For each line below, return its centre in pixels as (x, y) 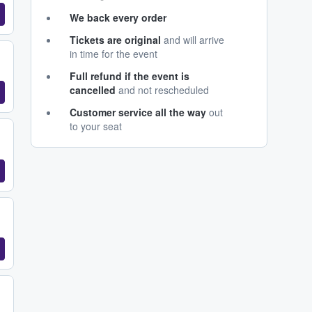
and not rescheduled (162, 90)
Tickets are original (115, 40)
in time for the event (114, 54)
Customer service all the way (138, 112)
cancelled (93, 90)
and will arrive (193, 40)
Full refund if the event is (130, 76)
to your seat (96, 126)
